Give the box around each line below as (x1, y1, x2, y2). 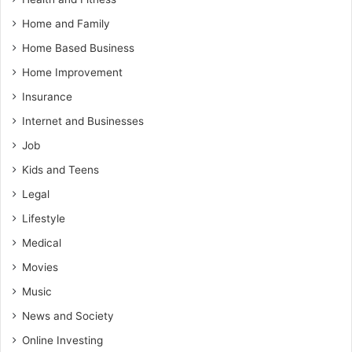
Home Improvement (22, 66, 123, 79)
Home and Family (22, 17, 110, 30)
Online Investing (22, 334, 103, 346)
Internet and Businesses (22, 115, 144, 127)
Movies (22, 261, 58, 273)
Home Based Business (22, 42, 134, 54)
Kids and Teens (22, 163, 99, 176)
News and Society (22, 310, 114, 322)
